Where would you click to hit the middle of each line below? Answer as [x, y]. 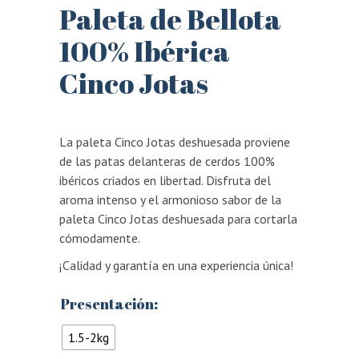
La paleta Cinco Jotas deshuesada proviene [175, 142]
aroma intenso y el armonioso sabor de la [170, 200]
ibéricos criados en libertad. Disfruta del [165, 180]
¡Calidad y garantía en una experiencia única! [176, 265]
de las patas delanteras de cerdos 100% [167, 161]
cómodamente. [100, 238]
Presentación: [109, 304]
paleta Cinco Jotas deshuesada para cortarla [178, 219]
